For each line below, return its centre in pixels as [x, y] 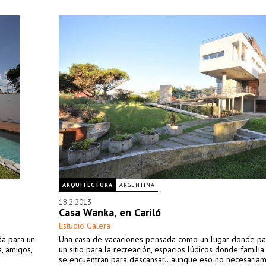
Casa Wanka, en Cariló [110, 212]
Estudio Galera [85, 226]
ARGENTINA [137, 185]
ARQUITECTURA [88, 185]
